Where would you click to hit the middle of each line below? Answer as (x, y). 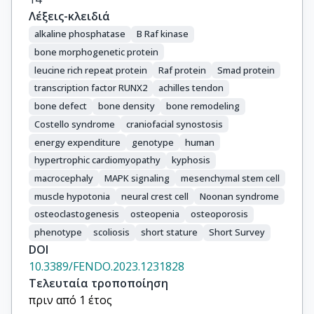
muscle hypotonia (72, 196)
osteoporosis (219, 214)
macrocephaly (64, 178)
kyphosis (191, 160)
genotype (153, 142)
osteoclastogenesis (77, 214)
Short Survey (237, 232)
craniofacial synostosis (175, 124)
